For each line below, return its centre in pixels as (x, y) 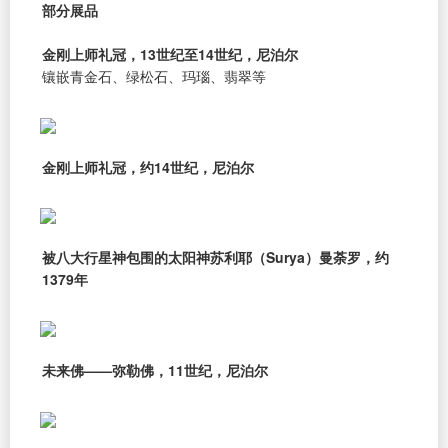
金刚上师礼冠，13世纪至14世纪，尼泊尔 (170, 53)
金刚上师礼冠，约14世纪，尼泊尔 (148, 166)
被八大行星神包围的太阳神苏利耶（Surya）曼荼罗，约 (215, 257)
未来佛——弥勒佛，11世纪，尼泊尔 (155, 370)
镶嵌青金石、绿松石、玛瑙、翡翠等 (154, 75)
